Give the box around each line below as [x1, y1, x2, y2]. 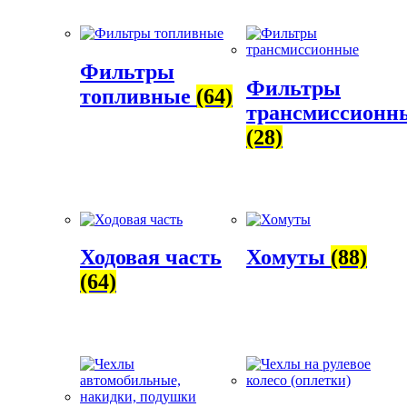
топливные [80, 84, 196, 108]
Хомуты [246, 245, 332, 270]
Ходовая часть [80, 245, 222, 270]
